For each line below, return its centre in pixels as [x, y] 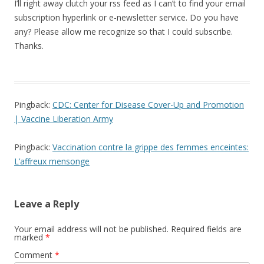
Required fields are [206, 229]
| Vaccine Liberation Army [64, 119]
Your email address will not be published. [91, 229]
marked [30, 237]
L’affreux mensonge [52, 161]
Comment [34, 255]
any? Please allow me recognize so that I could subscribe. [123, 32]
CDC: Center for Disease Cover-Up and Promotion [148, 105]
